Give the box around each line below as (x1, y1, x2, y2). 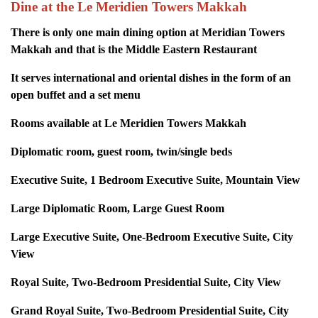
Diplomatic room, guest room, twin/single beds (11, 145, 232, 158)
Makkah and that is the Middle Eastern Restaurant (11, 43, 257, 55)
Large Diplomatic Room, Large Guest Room (11, 202, 224, 214)
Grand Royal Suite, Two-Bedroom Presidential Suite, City (11, 304, 289, 317)
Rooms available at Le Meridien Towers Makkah (11, 116, 246, 129)
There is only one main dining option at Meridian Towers (11, 26, 285, 38)
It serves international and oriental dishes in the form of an (11, 71, 291, 84)
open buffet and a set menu (11, 88, 141, 101)
